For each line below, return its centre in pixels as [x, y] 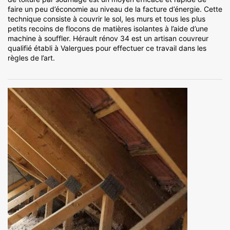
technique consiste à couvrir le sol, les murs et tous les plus [107, 19]
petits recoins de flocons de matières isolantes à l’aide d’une [108, 29]
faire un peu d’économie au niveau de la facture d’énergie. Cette [115, 9]
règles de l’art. [31, 58]
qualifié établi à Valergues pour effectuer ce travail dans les [107, 48]
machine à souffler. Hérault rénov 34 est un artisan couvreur [108, 39]
